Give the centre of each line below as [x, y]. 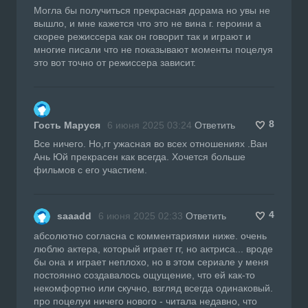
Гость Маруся [67, 125]
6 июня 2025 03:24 [150, 125]
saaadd [74, 216]
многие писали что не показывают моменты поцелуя [153, 49]
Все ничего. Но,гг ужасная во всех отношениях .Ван [151, 143]
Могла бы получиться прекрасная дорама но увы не [152, 10]
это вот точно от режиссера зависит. [115, 62]
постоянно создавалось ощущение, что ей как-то [144, 275]
